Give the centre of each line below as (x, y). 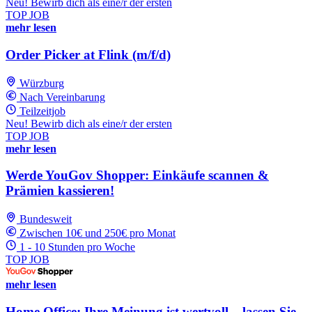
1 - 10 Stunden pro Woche (77, 247)
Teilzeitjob (42, 111)
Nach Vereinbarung (62, 97)
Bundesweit (46, 219)
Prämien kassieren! (60, 191)
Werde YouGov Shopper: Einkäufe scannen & (137, 175)
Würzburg (42, 83)
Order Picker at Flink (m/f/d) (88, 54)
